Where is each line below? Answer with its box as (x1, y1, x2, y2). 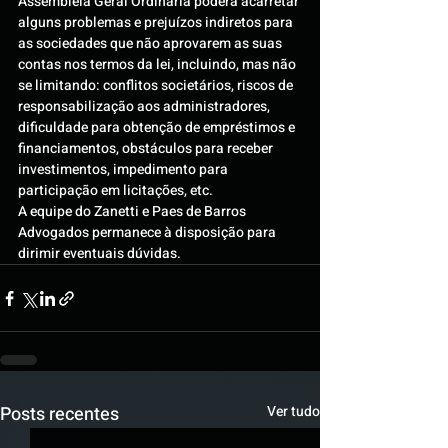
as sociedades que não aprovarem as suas (18, 33, 285, 54)
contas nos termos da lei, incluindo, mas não (18, 54, 299, 75)
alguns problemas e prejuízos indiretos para (18, 12, 296, 33)
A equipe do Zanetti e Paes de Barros (18, 201, 249, 222)
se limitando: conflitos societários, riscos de (18, 75, 296, 96)
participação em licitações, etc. (18, 180, 213, 201)
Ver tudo (267, 401, 320, 422)
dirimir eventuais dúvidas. (18, 243, 181, 264)
